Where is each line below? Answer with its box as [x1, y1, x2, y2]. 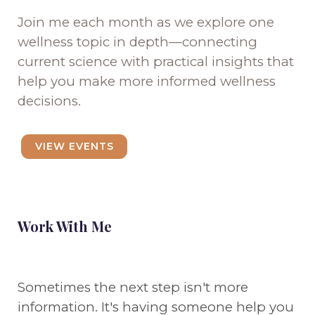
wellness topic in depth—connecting [18, 33, 257, 50]
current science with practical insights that [18, 53, 294, 70]
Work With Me [18, 216, 112, 236]
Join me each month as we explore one [18, 13, 274, 30]
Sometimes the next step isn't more [18, 278, 248, 295]
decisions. [18, 92, 81, 109]
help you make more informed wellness [18, 72, 276, 89]
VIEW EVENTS [34, 140, 114, 153]
